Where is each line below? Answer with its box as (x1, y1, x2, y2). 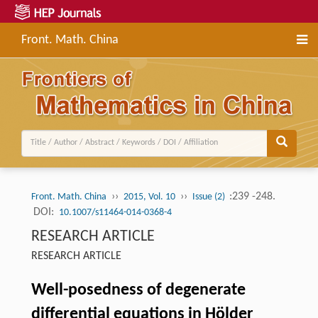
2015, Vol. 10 (123, 191, 175, 202)
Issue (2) (192, 191, 227, 202)
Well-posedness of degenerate (31, 281, 246, 299)
